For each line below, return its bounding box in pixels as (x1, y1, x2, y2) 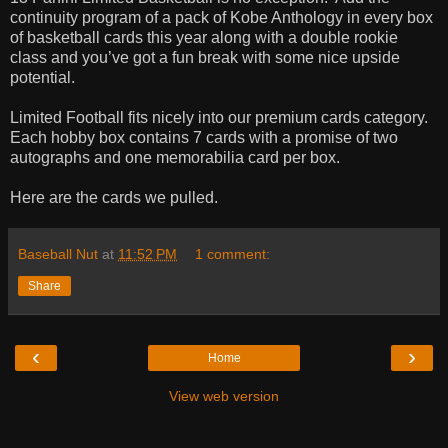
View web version (169, 387, 279, 404)
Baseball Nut (18, 245, 98, 262)
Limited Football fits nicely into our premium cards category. (10, 108, 428, 126)
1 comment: (195, 245, 271, 262)
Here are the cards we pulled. (10, 188, 218, 206)
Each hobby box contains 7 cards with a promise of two (10, 128, 398, 146)
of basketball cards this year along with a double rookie (10, 28, 398, 46)
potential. (10, 68, 75, 86)
